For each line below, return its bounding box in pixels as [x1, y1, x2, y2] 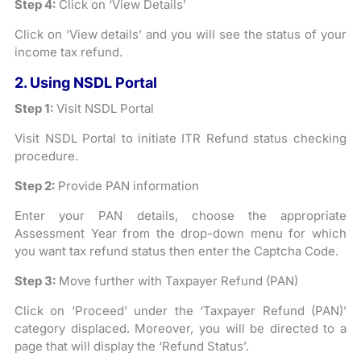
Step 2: [15, 178, 56, 193]
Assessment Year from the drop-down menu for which [15, 226, 346, 241]
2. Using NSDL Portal [15, 74, 158, 91]
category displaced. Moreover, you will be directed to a [15, 321, 346, 336]
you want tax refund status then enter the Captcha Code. [15, 243, 339, 259]
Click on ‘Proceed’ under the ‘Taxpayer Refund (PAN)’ [15, 303, 346, 318]
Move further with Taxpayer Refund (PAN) [56, 273, 299, 288]
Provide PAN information [55, 178, 200, 193]
